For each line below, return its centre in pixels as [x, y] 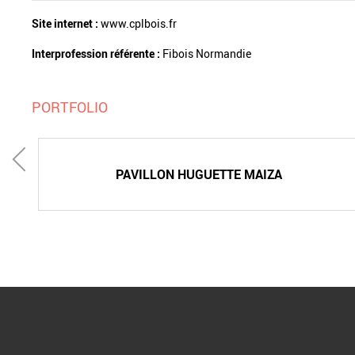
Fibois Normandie [207, 53]
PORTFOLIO [70, 107]
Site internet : [66, 23]
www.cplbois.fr [139, 23]
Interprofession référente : [97, 53]
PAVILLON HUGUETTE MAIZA [199, 174]
